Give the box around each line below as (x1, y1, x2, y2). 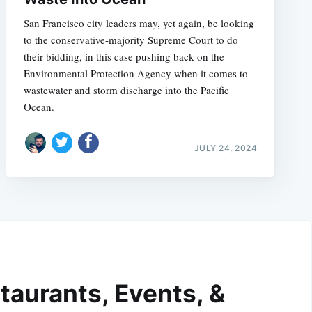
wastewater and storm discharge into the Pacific (23, 83, 229, 97)
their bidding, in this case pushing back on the (23, 49, 224, 64)
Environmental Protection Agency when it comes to (23, 66, 248, 81)
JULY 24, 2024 (194, 142, 258, 153)
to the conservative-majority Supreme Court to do (23, 33, 238, 47)
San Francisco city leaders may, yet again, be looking (23, 16, 254, 31)
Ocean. (23, 100, 54, 114)
